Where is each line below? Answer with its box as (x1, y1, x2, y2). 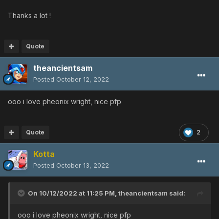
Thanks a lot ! (8, 11, 51, 20)
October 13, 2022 (56, 161, 109, 169)
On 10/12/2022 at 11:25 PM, (28, 189, 118, 197)
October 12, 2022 (56, 75, 109, 83)
